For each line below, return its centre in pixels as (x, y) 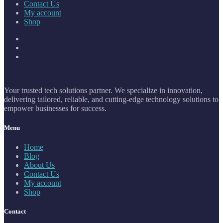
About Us (39, 165)
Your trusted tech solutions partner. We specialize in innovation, (103, 90)
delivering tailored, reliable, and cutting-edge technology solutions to (111, 99)
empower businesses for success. (55, 108)
